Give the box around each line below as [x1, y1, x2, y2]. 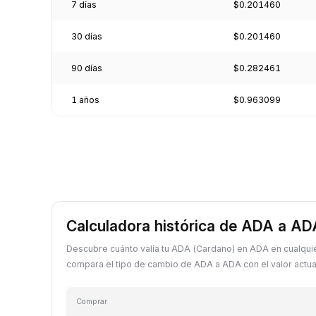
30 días [71, 30, 102, 42]
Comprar [76, 296, 107, 306]
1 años [71, 94, 99, 105]
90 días [71, 62, 102, 73]
